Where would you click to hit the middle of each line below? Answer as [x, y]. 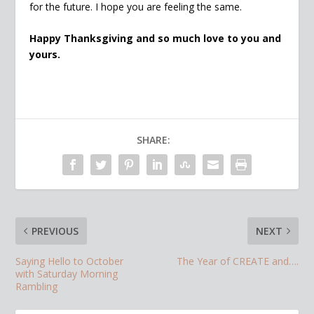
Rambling [37, 287]
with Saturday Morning [67, 274]
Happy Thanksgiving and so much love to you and [156, 39]
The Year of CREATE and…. [237, 261]
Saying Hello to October [70, 261]
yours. [45, 55]
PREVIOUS [55, 231]
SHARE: [153, 140]
